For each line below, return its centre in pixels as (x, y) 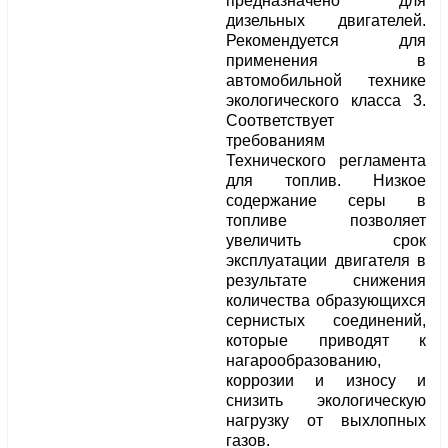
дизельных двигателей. (326, 21)
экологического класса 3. (326, 101)
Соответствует (280, 121)
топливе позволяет (326, 221)
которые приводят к (326, 341)
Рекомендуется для (326, 41)
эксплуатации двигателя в (326, 261)
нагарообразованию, (303, 361)
